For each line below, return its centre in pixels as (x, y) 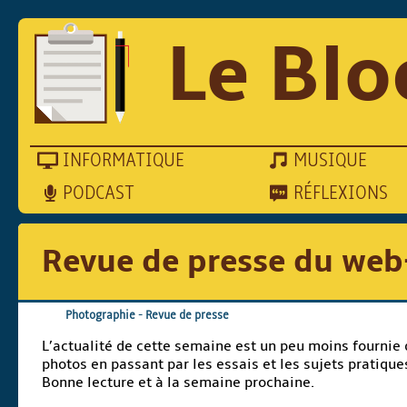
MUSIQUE (330, 161)
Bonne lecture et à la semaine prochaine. (179, 382)
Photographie (101, 314)
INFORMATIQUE (124, 161)
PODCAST (99, 194)
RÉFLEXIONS (340, 194)
